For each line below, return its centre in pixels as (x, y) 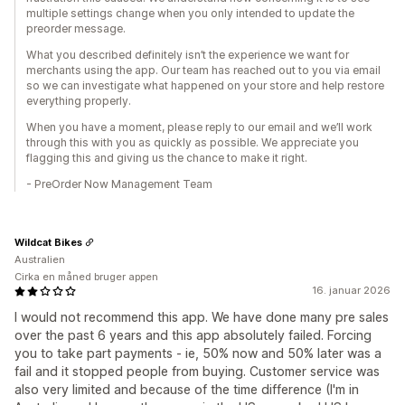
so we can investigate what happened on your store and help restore (205, 85)
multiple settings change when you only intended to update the (190, 13)
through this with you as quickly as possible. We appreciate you (193, 142)
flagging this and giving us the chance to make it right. (167, 158)
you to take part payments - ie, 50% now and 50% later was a (198, 353)
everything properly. (79, 101)
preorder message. (76, 28)
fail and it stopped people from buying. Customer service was (197, 371)
